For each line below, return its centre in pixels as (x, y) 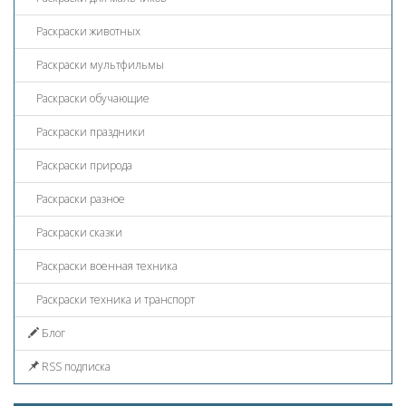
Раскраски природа (83, 165)
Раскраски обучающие (92, 98)
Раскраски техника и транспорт (114, 299)
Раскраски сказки (78, 232)
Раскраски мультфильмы (99, 64)
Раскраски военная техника (106, 266)
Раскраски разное (79, 198)
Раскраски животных (87, 31)
